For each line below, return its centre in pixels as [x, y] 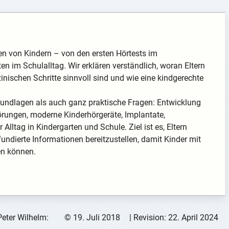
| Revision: [148, 218]
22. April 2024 [193, 218]
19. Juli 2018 [96, 218]
